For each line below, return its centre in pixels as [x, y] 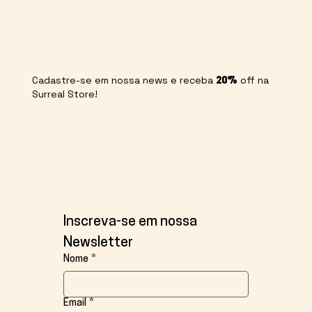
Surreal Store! [64, 94]
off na [253, 80]
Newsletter [98, 243]
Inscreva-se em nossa [130, 222]
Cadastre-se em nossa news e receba [124, 80]
